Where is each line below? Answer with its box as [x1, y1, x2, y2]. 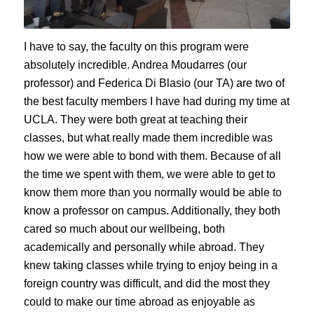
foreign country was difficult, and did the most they [23, 278, 270, 290]
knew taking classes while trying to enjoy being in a [23, 259, 278, 272]
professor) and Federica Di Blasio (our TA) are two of [23, 77, 285, 90]
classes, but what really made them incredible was [23, 132, 273, 144]
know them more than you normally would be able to [23, 186, 282, 199]
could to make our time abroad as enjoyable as [23, 296, 255, 308]
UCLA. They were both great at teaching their [23, 114, 247, 126]
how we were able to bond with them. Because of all [23, 150, 281, 163]
